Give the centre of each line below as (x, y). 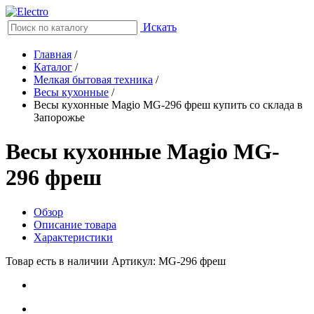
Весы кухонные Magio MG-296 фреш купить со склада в (168, 105)
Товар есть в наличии (57, 261)
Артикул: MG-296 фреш (169, 261)
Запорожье (59, 117)
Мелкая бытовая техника (93, 80)
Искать (160, 27)
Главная (53, 54)
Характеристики (73, 237)
